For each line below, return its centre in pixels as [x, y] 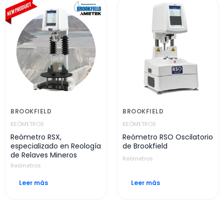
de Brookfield [145, 146]
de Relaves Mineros [44, 155]
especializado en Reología [56, 146]
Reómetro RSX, [36, 137]
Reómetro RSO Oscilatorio [168, 137]
